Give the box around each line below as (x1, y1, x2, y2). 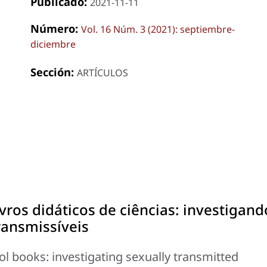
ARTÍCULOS (76, 66, 128, 79)
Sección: (30, 64, 77, 79)
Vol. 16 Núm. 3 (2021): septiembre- (80, 22, 235, 36)
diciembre (30, 37, 76, 51)
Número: (30, 20, 81, 36)
